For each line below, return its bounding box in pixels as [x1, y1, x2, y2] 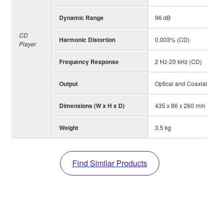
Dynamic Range [59, 13, 104, 22]
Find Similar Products [72, 157, 147, 169]
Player [19, 39, 36, 48]
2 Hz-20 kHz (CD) [155, 57, 202, 66]
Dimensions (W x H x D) [59, 101, 125, 110]
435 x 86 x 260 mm [155, 101, 205, 109]
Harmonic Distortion [59, 35, 115, 44]
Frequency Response [59, 57, 119, 66]
